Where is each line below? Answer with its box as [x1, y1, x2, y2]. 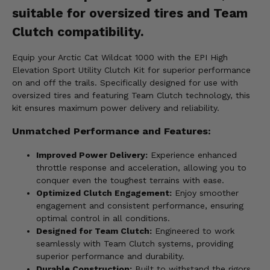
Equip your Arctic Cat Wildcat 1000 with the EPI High [12, 52, 228, 63]
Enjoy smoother [172, 187, 239, 198]
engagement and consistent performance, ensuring [36, 200, 243, 210]
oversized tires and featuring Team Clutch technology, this [12, 90, 250, 101]
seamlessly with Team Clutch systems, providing [36, 238, 233, 248]
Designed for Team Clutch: [36, 225, 152, 236]
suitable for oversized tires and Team [12, 5, 248, 20]
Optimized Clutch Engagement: [36, 187, 172, 198]
